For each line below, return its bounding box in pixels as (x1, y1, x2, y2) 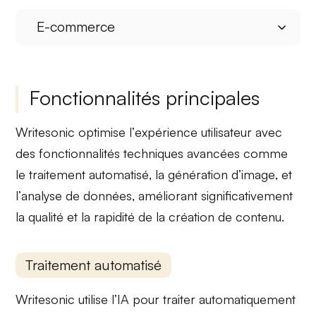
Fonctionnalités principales (30, 85, 260, 110)
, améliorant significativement (132, 187, 293, 203)
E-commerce (37, 17, 116, 35)
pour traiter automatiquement (129, 291, 296, 308)
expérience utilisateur (135, 123, 253, 140)
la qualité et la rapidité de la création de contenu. (16, 208, 285, 224)
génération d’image (168, 166, 276, 182)
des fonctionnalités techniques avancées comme (16, 145, 288, 161)
